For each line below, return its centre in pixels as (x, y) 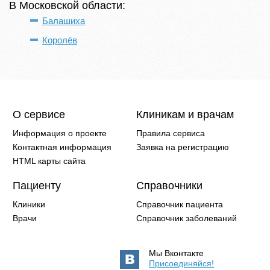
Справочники (169, 186)
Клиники (29, 204)
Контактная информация (62, 147)
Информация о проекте (60, 133)
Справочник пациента (180, 204)
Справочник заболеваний (187, 218)
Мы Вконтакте (176, 253)
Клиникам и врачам (185, 115)
